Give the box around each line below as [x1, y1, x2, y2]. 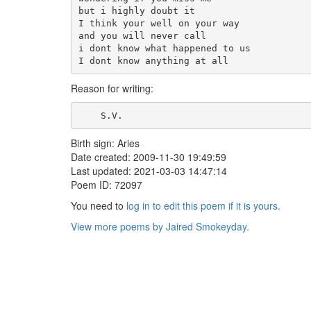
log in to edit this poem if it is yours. [126, 199, 280, 212]
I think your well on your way [78, 17, 239, 28]
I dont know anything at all [78, 55, 228, 66]
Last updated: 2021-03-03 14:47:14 [71, 164, 227, 178]
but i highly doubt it [78, 5, 195, 16]
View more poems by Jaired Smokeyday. [71, 219, 249, 233]
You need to [71, 199, 126, 212]
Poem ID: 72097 [71, 178, 142, 192]
